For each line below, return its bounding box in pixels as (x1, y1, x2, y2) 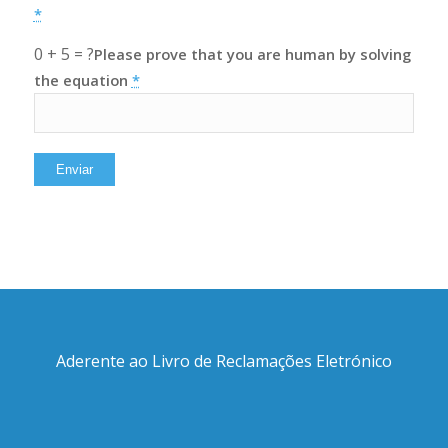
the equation (33, 69, 132, 90)
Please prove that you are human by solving (93, 43, 411, 64)
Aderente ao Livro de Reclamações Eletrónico (55, 349, 392, 372)
